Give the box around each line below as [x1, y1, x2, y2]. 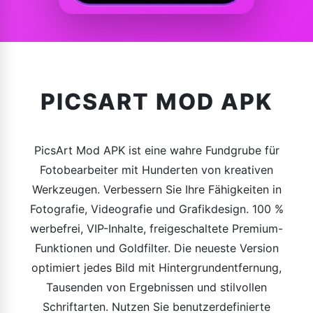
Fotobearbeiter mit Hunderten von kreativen [40, 163, 273, 177]
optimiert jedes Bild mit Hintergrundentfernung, [31, 261, 282, 275]
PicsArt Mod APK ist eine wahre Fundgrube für [34, 143, 279, 157]
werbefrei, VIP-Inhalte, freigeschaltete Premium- [30, 221, 283, 235]
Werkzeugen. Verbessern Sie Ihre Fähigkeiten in [31, 182, 282, 196]
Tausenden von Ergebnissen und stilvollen [46, 280, 267, 294]
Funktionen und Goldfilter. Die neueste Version [34, 241, 279, 255]
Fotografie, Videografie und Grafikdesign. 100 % [29, 202, 284, 216]
